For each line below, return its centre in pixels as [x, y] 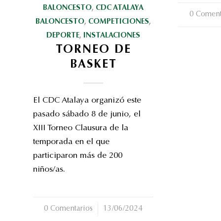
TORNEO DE [93, 50]
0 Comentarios [69, 209]
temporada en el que [71, 142]
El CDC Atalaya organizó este [87, 101]
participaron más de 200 [78, 156]
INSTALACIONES [112, 36]
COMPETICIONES [119, 22]
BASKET [93, 65]
